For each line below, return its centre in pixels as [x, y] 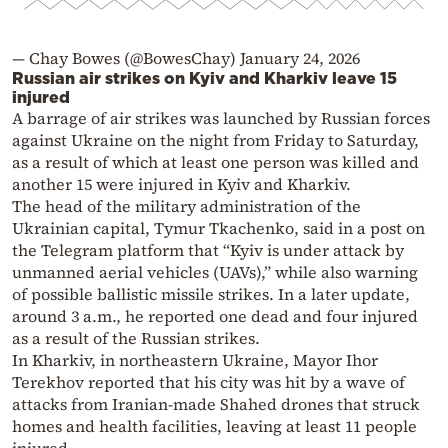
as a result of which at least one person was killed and [215, 161]
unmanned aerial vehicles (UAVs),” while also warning [215, 271]
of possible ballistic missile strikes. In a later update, [211, 293]
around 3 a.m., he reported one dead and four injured [215, 315]
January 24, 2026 [300, 57]
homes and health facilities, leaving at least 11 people [214, 425]
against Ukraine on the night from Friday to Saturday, [215, 139]
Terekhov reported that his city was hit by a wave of [208, 381]
